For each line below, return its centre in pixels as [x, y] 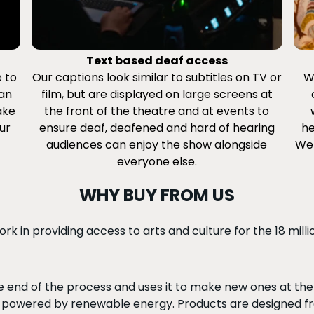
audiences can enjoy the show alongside [157, 144]
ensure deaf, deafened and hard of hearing [157, 128]
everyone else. [157, 161]
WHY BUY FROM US [157, 195]
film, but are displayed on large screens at [157, 94]
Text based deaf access [157, 60]
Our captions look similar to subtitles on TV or [157, 77]
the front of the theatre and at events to [157, 111]
